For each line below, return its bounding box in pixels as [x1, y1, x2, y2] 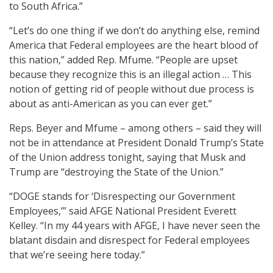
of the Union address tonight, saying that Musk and [9, 150, 246, 164]
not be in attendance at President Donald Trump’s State [9, 135, 264, 149]
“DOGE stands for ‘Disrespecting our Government [9, 189, 235, 203]
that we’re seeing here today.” [9, 247, 145, 261]
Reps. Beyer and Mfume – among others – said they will [9, 121, 261, 135]
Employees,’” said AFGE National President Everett [9, 204, 236, 218]
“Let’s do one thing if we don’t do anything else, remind [9, 23, 260, 37]
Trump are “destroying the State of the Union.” [9, 165, 224, 179]
